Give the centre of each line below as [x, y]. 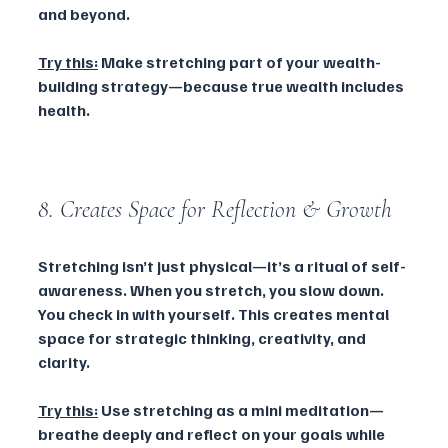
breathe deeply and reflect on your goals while [213, 433]
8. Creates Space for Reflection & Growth [215, 209]
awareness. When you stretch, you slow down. [212, 289]
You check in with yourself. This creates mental [215, 313]
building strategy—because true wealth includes [222, 85]
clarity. [64, 361]
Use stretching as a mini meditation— [241, 409]
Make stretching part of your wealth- [239, 61]
